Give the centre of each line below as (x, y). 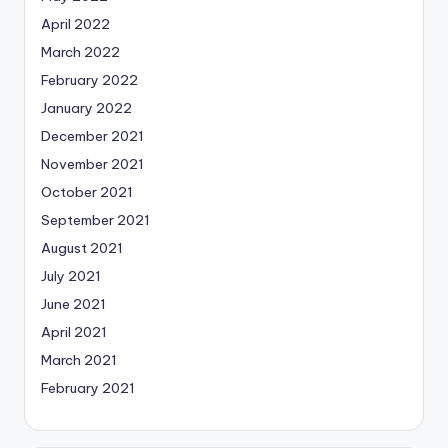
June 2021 (73, 304)
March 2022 (80, 52)
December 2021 (92, 136)
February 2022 (89, 80)
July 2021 (71, 276)
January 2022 (86, 108)
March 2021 (79, 360)
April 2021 (74, 332)
